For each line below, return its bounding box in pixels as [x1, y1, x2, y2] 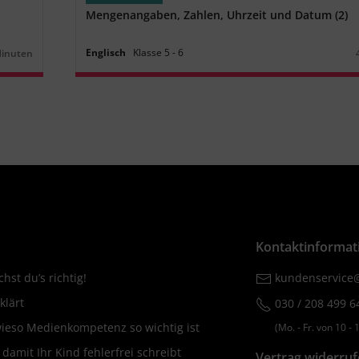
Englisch [86, 45, 127, 59]
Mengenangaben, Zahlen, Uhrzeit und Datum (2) [86, 6, 349, 22]
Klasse [133, 45, 163, 59]
